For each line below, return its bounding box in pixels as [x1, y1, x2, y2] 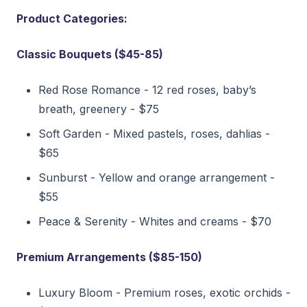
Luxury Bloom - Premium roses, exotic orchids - [38, 285, 291, 299]
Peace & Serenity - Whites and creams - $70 [38, 214, 271, 228]
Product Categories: [16, 11, 127, 25]
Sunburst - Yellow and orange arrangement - [38, 170, 275, 184]
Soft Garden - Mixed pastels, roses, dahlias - [38, 126, 270, 140]
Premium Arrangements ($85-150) [16, 249, 202, 264]
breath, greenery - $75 [38, 101, 159, 116]
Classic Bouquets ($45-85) [16, 47, 163, 61]
